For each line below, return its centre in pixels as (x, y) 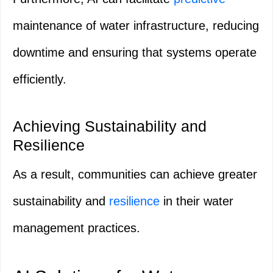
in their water (197, 201)
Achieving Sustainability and (110, 126)
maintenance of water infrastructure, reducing (136, 26)
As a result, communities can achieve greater (135, 175)
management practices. (76, 228)
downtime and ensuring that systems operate (135, 53)
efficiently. (40, 80)
